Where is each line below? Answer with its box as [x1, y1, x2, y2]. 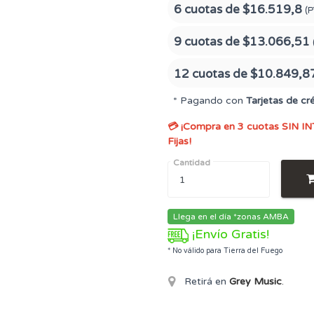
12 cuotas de [174, 67, 250, 81]
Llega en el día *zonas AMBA [173, 212, 289, 221]
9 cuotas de [174, 34, 243, 49]
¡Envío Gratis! [192, 226, 269, 242]
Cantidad [173, 158, 210, 168]
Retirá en [182, 275, 229, 287]
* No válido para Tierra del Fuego [168, 245, 282, 255]
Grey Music [229, 275, 282, 287]
